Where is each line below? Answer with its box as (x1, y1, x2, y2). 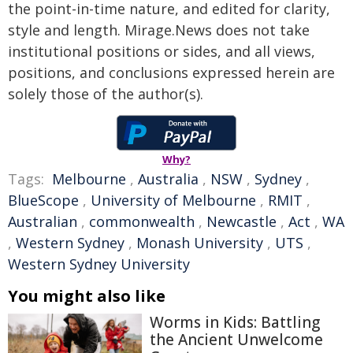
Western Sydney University (8, 255, 190, 273)
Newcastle (206, 212, 277, 231)
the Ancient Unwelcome (150, 329, 323, 350)
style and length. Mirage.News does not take (8, 20, 310, 39)
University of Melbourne (91, 191, 256, 210)
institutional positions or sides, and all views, (8, 42, 315, 61)
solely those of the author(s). (8, 84, 203, 103)
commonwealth (89, 212, 195, 231)
